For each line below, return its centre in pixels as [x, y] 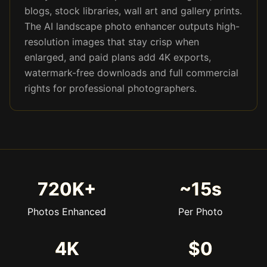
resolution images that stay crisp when [112, 42]
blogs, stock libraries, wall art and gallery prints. [133, 11]
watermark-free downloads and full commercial [131, 73]
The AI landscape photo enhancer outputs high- [132, 26]
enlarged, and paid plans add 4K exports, [118, 57]
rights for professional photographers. [111, 88]
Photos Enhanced [67, 212]
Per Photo [200, 212]
